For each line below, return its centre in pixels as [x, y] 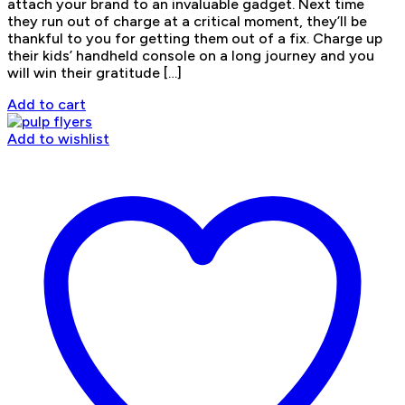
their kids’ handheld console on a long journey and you [191, 55]
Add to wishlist [58, 138]
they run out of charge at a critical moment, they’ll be [187, 21]
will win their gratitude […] [94, 72]
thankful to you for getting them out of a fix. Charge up [195, 38]
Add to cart [47, 104]
